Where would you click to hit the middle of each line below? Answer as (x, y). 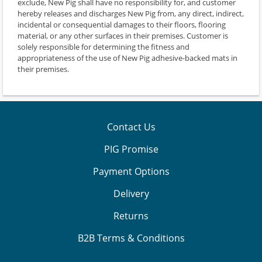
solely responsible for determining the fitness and (104, 47)
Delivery (131, 193)
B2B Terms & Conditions (131, 238)
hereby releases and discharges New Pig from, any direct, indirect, (131, 14)
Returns (131, 216)
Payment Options (131, 171)
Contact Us (131, 127)
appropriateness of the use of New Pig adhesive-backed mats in (127, 58)
